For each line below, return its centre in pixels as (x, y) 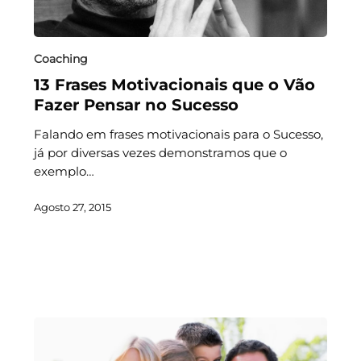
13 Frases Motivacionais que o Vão (174, 85)
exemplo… (64, 171)
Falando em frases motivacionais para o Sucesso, (178, 134)
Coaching (60, 59)
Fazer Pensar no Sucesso (136, 105)
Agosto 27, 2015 (72, 207)
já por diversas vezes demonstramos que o (160, 153)
